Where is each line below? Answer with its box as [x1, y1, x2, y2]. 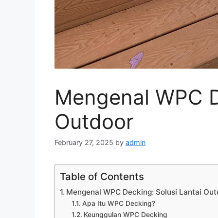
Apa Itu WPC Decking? [82, 199, 155, 207]
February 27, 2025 [54, 138, 113, 146]
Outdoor [54, 109, 134, 134]
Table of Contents [60, 170, 144, 182]
